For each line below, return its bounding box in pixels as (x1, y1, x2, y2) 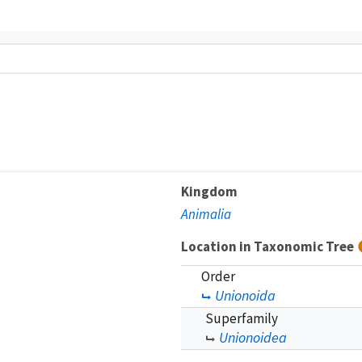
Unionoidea (219, 327, 287, 347)
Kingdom (181, 182, 238, 200)
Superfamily (205, 309, 278, 327)
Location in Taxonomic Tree (181, 237, 356, 255)
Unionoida (215, 285, 276, 305)
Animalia (181, 204, 231, 223)
